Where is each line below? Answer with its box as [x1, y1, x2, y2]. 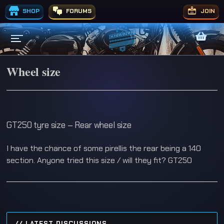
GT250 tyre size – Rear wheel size [6, 119, 131, 130]
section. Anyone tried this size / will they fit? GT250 [6, 155, 192, 165]
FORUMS [64, 7, 91, 15]
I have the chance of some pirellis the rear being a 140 [6, 143, 201, 153]
